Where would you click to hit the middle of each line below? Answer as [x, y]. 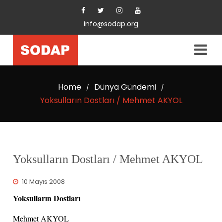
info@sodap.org [111, 24]
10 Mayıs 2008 [44, 181]
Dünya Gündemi [125, 87]
